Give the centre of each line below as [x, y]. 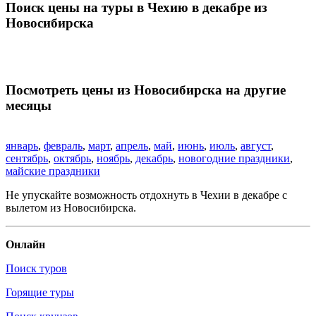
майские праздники [53, 171]
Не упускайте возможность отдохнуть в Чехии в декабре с [146, 195]
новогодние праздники [234, 158]
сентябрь [27, 158]
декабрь [154, 158]
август [256, 145]
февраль [63, 145]
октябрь [72, 158]
